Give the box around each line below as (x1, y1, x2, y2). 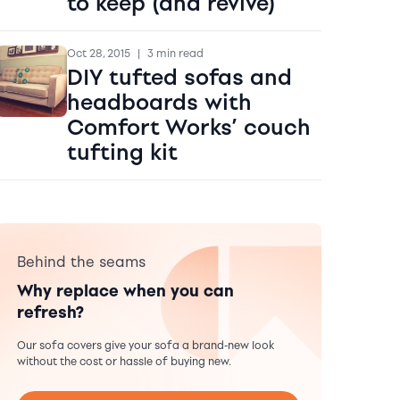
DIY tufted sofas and (66, 63, 292, 90)
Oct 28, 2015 (66, 46, 130, 60)
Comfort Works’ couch (66, 113, 311, 140)
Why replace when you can (16, 280, 234, 301)
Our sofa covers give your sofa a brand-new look (16, 338, 274, 352)
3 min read (146, 46, 204, 60)
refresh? (16, 302, 84, 322)
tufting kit (66, 138, 178, 165)
